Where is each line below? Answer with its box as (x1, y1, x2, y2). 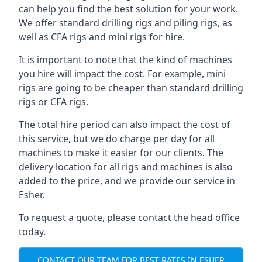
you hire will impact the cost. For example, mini (19, 67, 226, 80)
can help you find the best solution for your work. (19, 2, 238, 15)
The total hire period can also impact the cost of (19, 118, 230, 131)
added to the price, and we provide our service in (19, 174, 235, 187)
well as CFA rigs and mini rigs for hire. (19, 30, 185, 43)
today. (19, 225, 46, 238)
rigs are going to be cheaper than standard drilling (19, 81, 243, 94)
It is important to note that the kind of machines (19, 53, 232, 66)
